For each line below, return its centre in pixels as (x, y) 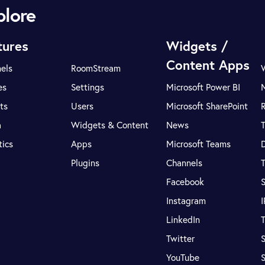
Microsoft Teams (198, 144)
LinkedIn (183, 219)
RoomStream (96, 68)
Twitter (180, 238)
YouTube (182, 257)
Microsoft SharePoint (207, 106)
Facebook (185, 182)
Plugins (85, 163)
